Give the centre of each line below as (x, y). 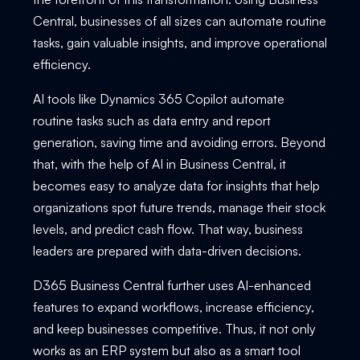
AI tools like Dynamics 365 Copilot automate (158, 98)
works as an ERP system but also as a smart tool (166, 350)
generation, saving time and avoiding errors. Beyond (179, 142)
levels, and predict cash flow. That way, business (168, 229)
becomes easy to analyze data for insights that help (176, 185)
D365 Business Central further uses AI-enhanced (172, 285)
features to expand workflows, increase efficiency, (173, 307)
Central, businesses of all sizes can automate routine (179, 20)
